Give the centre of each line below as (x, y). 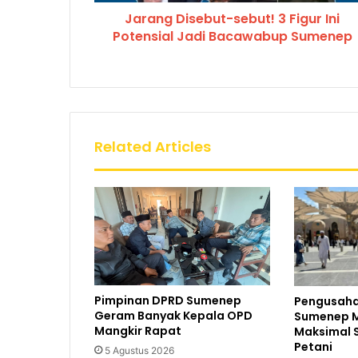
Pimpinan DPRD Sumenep (168, 301)
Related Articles (153, 146)
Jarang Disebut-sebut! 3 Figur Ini (232, 18)
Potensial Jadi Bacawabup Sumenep (232, 36)
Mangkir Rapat (138, 331)
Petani (313, 346)
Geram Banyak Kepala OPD (173, 316)
